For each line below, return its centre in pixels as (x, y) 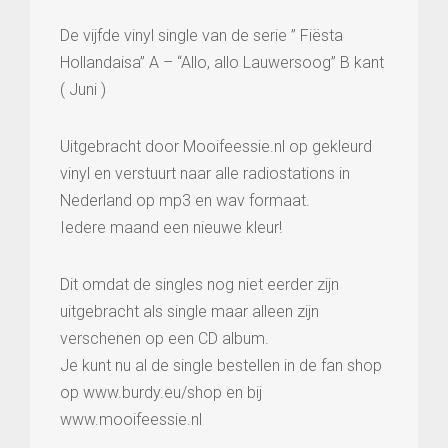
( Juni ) (83, 90)
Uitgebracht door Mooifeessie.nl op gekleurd (216, 147)
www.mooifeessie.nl (131, 420)
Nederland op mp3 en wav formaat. (185, 201)
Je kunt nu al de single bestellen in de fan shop (221, 366)
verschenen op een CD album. (164, 339)
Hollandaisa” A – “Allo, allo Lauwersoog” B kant (222, 63)
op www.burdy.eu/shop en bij (161, 393)
